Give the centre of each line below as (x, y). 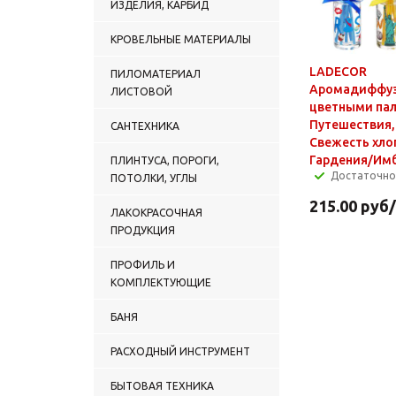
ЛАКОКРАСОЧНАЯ (156, 212)
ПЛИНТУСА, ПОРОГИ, (165, 160)
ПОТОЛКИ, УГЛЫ (154, 178)
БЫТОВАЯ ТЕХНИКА (162, 385)
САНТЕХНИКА (145, 126)
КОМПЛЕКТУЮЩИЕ (161, 282)
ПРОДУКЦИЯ (143, 230)
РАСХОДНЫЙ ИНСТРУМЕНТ (180, 351)
